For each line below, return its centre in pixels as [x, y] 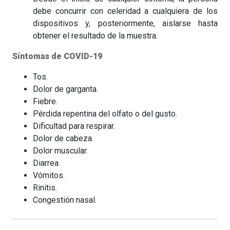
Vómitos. [49, 175]
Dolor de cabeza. [63, 138]
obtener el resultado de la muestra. [95, 35]
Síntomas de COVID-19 [57, 56]
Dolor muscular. [60, 150]
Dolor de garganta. [65, 89]
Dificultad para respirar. [74, 126]
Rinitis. [45, 187]
